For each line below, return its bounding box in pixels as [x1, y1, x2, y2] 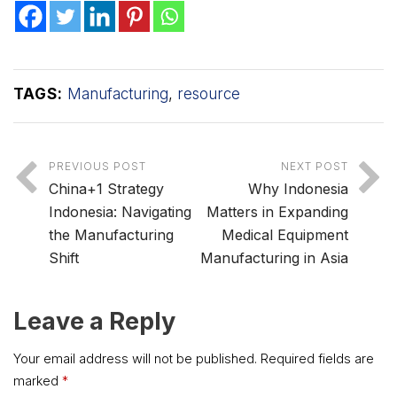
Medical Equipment [222, 226, 348, 245]
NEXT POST [281, 160, 348, 174]
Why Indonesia [248, 180, 348, 198]
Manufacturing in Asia [200, 249, 348, 268]
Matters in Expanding [206, 203, 348, 222]
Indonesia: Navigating [49, 203, 191, 222]
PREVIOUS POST [49, 160, 146, 174]
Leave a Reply [13, 307, 175, 337]
